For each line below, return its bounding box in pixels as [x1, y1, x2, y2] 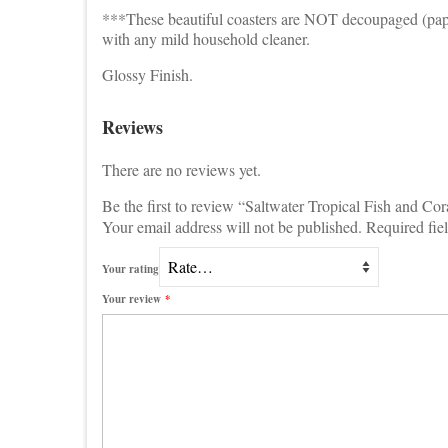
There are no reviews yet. [102, 158, 261, 180]
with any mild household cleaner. [102, 27, 310, 49]
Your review [102, 290, 165, 307]
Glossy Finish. [102, 63, 193, 85]
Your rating [102, 261, 159, 278]
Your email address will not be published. [102, 215, 362, 237]
